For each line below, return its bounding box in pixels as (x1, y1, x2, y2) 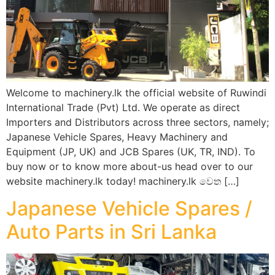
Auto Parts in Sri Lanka (6, 220, 217, 244)
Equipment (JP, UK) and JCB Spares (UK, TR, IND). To (6, 145, 255, 158)
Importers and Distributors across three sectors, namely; (6, 115, 269, 128)
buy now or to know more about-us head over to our (6, 160, 253, 172)
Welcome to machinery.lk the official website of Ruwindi (6, 86, 266, 99)
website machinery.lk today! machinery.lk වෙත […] (6, 174, 239, 187)
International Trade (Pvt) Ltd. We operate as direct (6, 101, 240, 114)
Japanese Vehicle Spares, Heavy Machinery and (6, 130, 228, 143)
